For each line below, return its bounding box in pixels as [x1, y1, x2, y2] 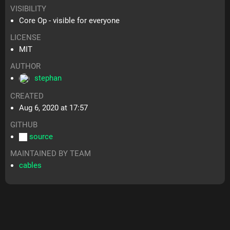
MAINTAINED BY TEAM [10, 149, 91, 159]
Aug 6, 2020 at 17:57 [19, 103, 88, 113]
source [29, 132, 53, 142]
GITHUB [10, 120, 38, 130]
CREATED [10, 91, 44, 101]
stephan [34, 73, 62, 83]
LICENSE [10, 33, 42, 43]
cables [19, 161, 42, 170]
